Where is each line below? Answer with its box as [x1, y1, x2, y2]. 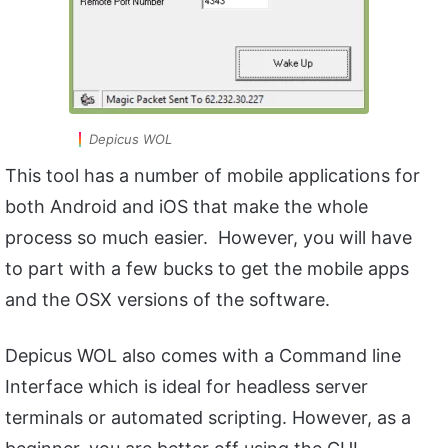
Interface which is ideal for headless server [5, 375, 368, 397]
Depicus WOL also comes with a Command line [5, 344, 401, 366]
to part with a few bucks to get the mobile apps [5, 257, 409, 279]
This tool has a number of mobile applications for [5, 164, 420, 186]
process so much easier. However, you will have [5, 226, 412, 248]
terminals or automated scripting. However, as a [5, 406, 411, 428]
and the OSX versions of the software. [5, 288, 330, 310]
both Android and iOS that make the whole [5, 195, 368, 217]
